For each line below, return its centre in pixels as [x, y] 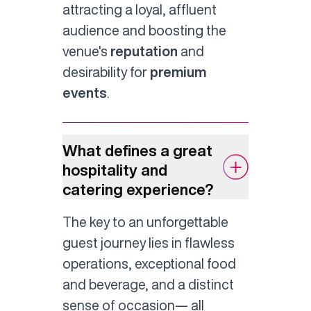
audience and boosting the [144, 31]
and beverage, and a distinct [148, 284]
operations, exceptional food [149, 263]
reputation [145, 51]
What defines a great [137, 151]
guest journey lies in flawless [148, 242]
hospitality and [115, 170]
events [84, 93]
